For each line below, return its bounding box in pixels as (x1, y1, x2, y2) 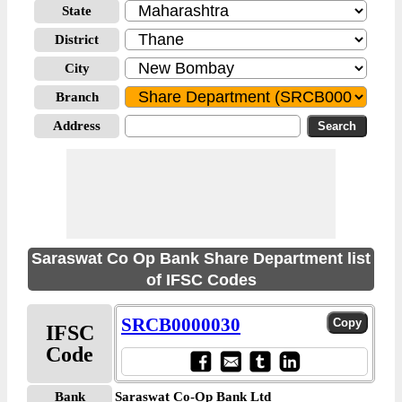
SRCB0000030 (121, 314, 240, 336)
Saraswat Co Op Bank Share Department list (31, 249, 371, 267)
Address (53, 118, 100, 133)
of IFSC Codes (145, 271, 257, 289)
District (55, 32, 99, 47)
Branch (55, 90, 99, 104)
